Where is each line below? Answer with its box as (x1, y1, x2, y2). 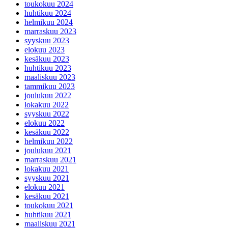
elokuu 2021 (24, 183, 65, 192)
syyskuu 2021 (24, 174, 69, 183)
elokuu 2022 (24, 119, 65, 128)
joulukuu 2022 (24, 91, 71, 100)
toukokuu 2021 (24, 201, 73, 210)
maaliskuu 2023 (24, 73, 75, 82)
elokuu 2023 (24, 45, 65, 54)
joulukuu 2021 (24, 146, 71, 155)
